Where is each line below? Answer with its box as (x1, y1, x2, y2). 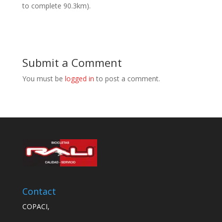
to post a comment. (94, 73, 160, 83)
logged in (64, 73, 94, 83)
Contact (22, 185, 56, 197)
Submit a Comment (22, 55, 122, 70)
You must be (22, 73, 65, 83)
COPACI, (22, 201, 50, 211)
